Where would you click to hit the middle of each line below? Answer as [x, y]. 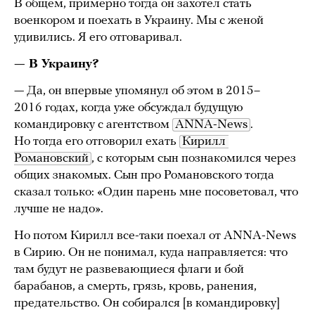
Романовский [51, 158]
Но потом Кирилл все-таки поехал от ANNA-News [155, 236]
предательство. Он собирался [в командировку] [147, 303]
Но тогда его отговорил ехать [97, 141]
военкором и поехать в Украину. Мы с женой [139, 20]
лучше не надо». [59, 209]
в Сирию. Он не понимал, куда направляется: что [151, 252]
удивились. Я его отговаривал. [99, 37]
